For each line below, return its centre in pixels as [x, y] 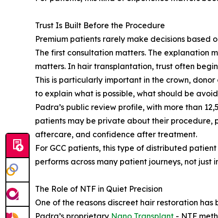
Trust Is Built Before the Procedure [100, 26]
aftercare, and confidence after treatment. [116, 135]
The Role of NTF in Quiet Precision [99, 189]
